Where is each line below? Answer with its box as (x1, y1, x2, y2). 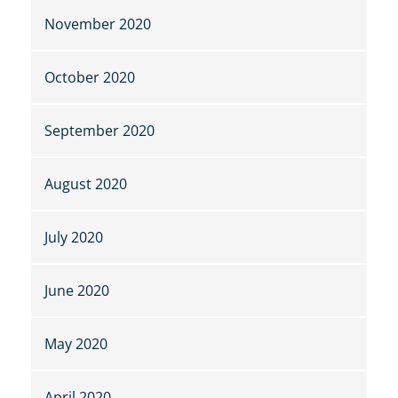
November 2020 (44, 14, 151, 35)
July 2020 (44, 227, 103, 248)
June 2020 (44, 281, 109, 301)
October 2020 (44, 68, 135, 88)
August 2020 (44, 174, 127, 195)
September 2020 (44, 121, 155, 141)
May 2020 (44, 334, 107, 354)
